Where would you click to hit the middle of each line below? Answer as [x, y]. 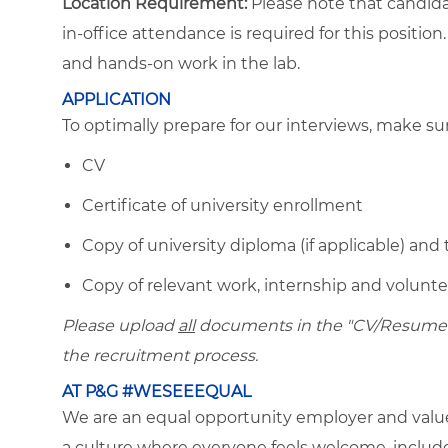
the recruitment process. [160, 355]
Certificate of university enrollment [222, 205]
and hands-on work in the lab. [181, 63]
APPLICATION [116, 99]
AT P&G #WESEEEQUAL [156, 391]
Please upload [120, 325]
